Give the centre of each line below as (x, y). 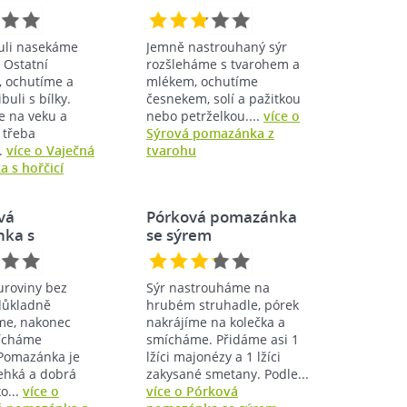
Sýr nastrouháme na (208, 287)
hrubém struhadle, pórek (223, 304)
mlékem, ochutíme (202, 81)
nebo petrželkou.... (205, 115)
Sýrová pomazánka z (210, 133)
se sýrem (179, 234)
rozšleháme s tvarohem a (223, 64)
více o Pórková (192, 391)
